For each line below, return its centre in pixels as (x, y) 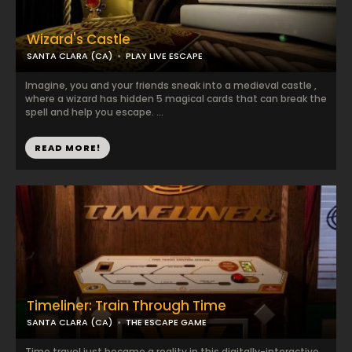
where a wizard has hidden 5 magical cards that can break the (176, 99)
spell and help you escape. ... (94, 112)
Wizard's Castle (79, 39)
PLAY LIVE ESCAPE (164, 56)
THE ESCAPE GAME (166, 322)
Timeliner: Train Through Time (126, 306)
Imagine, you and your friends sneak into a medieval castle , (171, 85)
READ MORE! (68, 148)
